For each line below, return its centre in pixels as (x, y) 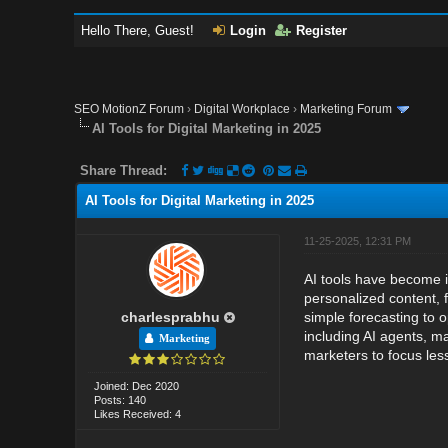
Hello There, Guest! (140, 30)
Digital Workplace (242, 109)
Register (322, 30)
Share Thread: (124, 170)
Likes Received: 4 (138, 413)
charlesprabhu (170, 316)
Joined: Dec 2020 (137, 385)
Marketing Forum (346, 109)
